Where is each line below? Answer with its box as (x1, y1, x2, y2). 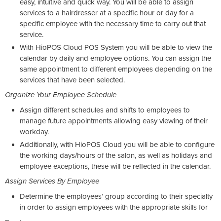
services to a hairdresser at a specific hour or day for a (20, 8, 194, 17)
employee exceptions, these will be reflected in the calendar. (20, 161, 211, 171)
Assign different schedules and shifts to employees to (20, 105, 190, 114)
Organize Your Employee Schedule (5, 90, 116, 99)
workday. (20, 127, 49, 136)
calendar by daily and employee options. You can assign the (20, 53, 211, 63)
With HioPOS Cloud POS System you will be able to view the (20, 42, 212, 52)
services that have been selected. (20, 75, 125, 84)
